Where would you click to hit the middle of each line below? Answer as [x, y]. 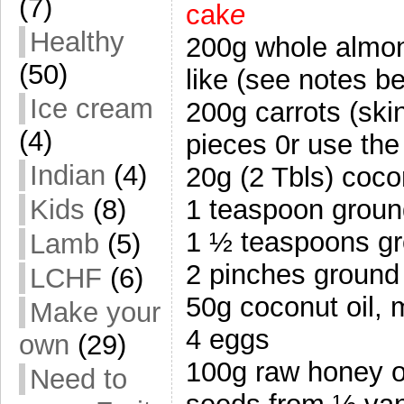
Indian [68, 175]
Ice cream [92, 109]
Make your [95, 312]
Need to [78, 379]
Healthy [77, 42]
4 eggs [228, 339]
